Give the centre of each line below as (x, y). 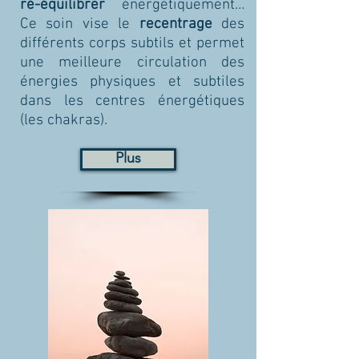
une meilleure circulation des (132, 63)
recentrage (175, 24)
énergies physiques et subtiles (132, 82)
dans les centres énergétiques (132, 101)
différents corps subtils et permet (132, 44)
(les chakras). (64, 121)
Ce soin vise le (80, 24)
